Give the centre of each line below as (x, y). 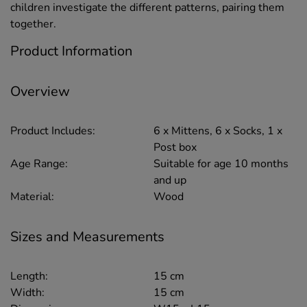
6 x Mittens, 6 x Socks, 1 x (218, 131)
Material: (32, 197)
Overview (40, 91)
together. (33, 24)
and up (170, 181)
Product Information (71, 51)
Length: (29, 276)
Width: (27, 292)
